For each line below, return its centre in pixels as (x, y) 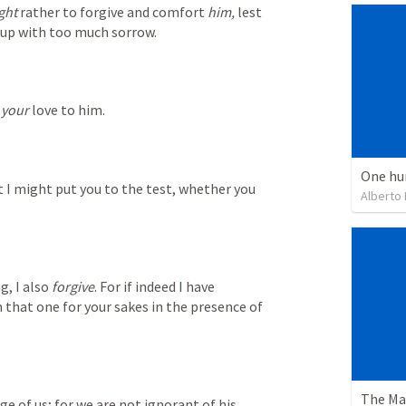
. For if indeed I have (155, 287)
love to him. (67, 110)
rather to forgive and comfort (112, 12)
